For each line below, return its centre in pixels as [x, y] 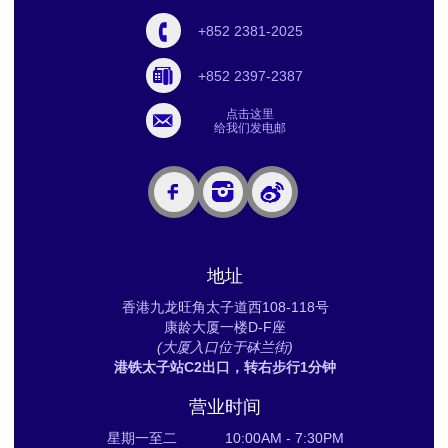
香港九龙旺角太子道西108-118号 [225, 307]
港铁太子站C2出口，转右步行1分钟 [225, 367]
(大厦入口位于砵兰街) [225, 347]
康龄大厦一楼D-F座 [225, 327]
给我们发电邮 [250, 127]
